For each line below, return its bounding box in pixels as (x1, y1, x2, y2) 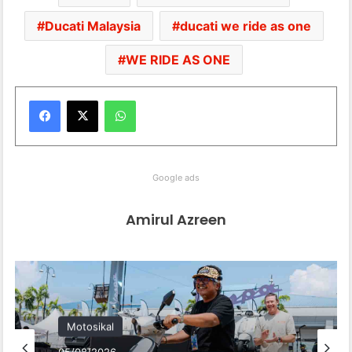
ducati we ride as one (180, 17, 311, 34)
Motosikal (67, 320, 115, 333)
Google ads (152, 171, 200, 183)
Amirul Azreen (126, 209, 226, 229)
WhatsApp (135, 93, 186, 106)
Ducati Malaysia (45, 17, 141, 34)
